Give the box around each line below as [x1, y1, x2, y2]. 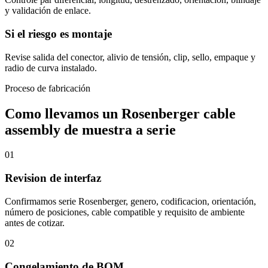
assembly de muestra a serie [5, 121, 176, 138]
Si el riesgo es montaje [5, 27, 112, 40]
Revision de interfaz [5, 172, 101, 185]
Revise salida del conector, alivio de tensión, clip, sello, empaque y [5, 51, 255, 62]
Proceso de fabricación [5, 83, 90, 93]
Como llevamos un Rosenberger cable [5, 105, 236, 121]
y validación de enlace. [5, 5, 91, 16]
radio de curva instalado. [5, 62, 97, 73]
